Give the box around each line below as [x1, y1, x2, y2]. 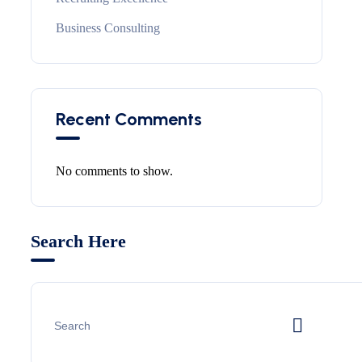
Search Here [31, 231, 126, 251]
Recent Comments [56, 108, 202, 130]
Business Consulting [56, 21, 160, 35]
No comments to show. [56, 164, 173, 178]
